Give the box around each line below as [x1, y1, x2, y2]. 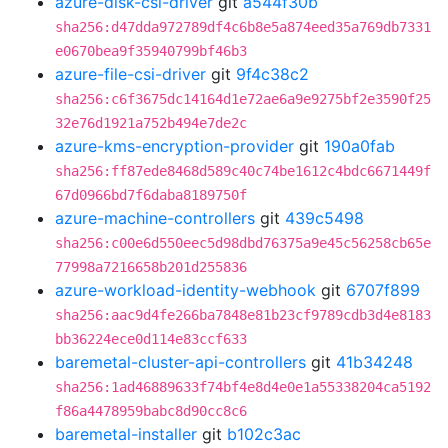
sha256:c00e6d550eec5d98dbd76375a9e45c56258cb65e [55, 235, 431, 251]
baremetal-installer [55, 424, 197, 444]
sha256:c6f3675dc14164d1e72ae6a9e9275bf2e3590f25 [55, 91, 431, 107]
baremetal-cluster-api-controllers [55, 352, 306, 372]
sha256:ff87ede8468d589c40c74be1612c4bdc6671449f [55, 163, 431, 179]
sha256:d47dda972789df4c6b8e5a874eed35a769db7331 [55, 19, 431, 35]
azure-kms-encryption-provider [55, 136, 294, 156]
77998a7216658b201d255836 [55, 259, 247, 275]
